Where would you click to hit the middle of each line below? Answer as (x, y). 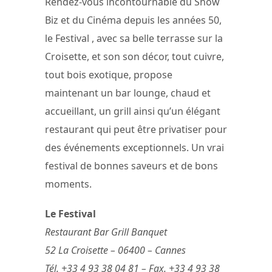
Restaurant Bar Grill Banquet (106, 232)
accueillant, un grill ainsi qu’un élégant (133, 111)
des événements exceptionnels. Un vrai (134, 148)
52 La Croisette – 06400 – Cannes (115, 250)
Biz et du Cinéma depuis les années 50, (133, 20)
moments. (68, 184)
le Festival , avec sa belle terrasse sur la (134, 39)
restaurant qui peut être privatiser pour (136, 130)
